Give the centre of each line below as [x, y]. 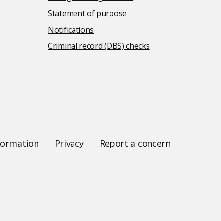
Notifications [71, 30]
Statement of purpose [87, 13]
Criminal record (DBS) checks [99, 46]
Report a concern [135, 143]
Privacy [69, 143]
